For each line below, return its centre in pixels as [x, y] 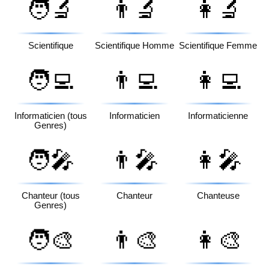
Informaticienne [218, 116]
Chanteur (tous [50, 196]
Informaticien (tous [50, 116]
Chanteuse [218, 196]
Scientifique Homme [134, 45]
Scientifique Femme [218, 45]
